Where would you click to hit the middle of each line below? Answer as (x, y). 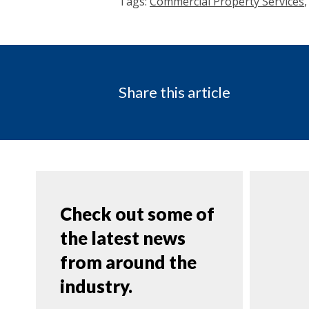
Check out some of (137, 213)
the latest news (123, 238)
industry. (96, 286)
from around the (128, 262)
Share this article (175, 92)
